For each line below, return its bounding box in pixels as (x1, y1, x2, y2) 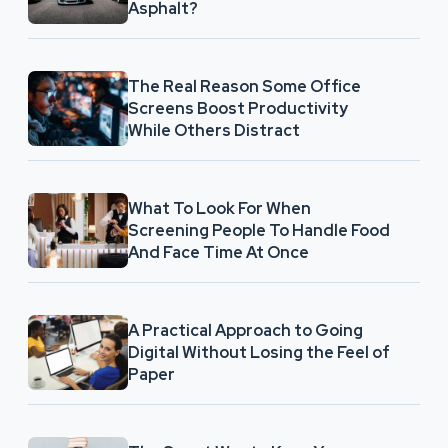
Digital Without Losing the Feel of (128, 341, 390, 363)
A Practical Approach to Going (128, 319, 363, 341)
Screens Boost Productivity (128, 97, 348, 119)
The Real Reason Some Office (128, 75, 361, 97)
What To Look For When (128, 197, 311, 219)
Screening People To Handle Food (128, 219, 390, 241)
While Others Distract (128, 119, 300, 141)
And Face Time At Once (128, 241, 309, 263)
